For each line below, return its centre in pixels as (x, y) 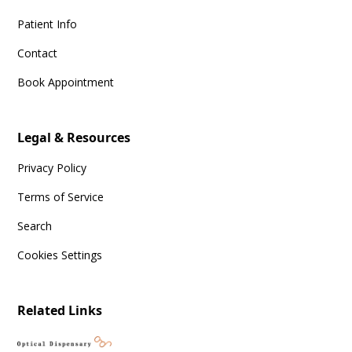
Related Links (60, 311)
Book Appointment (66, 82)
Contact (38, 53)
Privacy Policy (52, 168)
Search (35, 226)
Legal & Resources (74, 138)
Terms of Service (61, 197)
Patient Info (48, 24)
